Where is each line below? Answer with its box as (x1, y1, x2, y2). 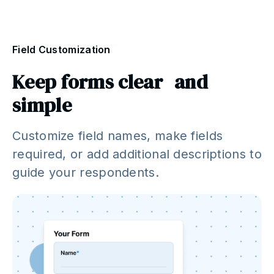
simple (12, 92, 72, 119)
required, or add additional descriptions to (12, 147, 262, 162)
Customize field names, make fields (12, 128, 223, 144)
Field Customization (12, 43, 111, 56)
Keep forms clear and (12, 68, 208, 96)
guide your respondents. (12, 165, 159, 180)
